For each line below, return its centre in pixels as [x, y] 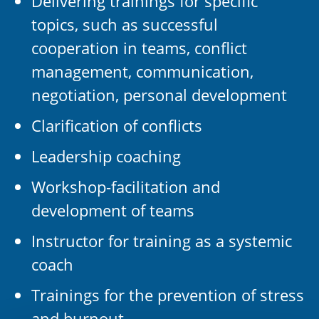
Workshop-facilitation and [126, 187]
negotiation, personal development [159, 95]
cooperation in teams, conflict [139, 48]
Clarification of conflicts [117, 125]
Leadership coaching [106, 156]
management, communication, [142, 71]
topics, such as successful [125, 24]
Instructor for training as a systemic [162, 241]
